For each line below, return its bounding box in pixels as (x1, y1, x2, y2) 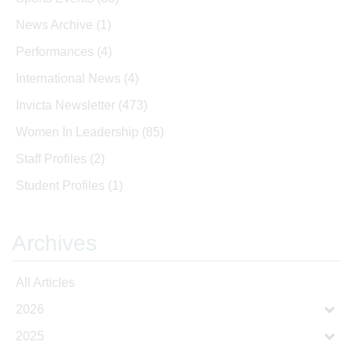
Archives (12, 231, 97, 256)
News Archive (16, 18, 96, 32)
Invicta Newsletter (16, 98, 118, 113)
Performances (16, 45, 97, 59)
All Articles (16, 276, 75, 290)
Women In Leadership (16, 125, 142, 139)
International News (16, 72, 124, 86)
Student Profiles (16, 179, 108, 193)
